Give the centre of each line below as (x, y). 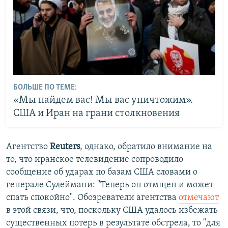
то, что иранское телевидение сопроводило (95, 160)
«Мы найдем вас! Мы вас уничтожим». (103, 100)
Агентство (28, 147)
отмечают (199, 198)
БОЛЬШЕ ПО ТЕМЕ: (45, 87)
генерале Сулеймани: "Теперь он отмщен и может (110, 185)
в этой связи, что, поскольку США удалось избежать (112, 211)
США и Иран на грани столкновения (96, 113)
